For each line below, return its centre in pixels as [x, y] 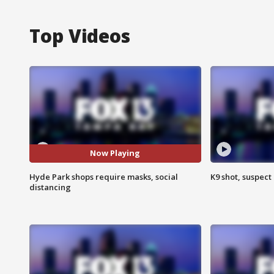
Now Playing [115, 153]
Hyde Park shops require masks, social [104, 176]
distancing [50, 187]
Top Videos [80, 35]
